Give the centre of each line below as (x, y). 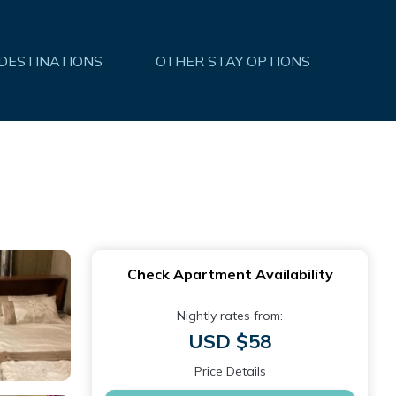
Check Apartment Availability (230, 274)
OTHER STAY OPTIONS (233, 61)
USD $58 (230, 341)
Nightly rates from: (230, 316)
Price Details (230, 371)
